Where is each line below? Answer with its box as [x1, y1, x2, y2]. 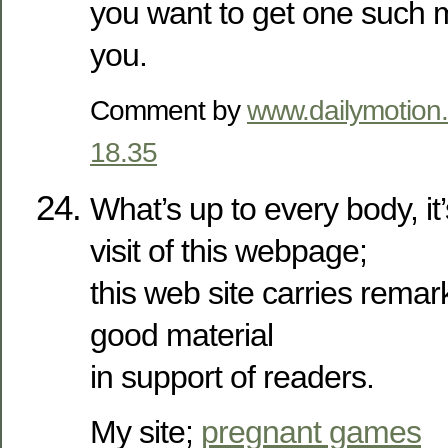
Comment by [90, 94, 247, 127]
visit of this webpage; [90, 233, 367, 270]
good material [90, 317, 273, 354]
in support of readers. [90, 359, 374, 396]
